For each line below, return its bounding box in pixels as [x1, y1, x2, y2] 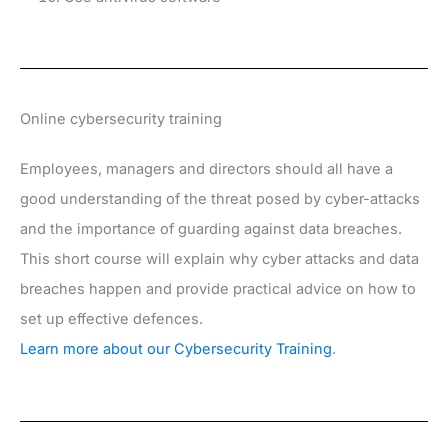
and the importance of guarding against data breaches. [20, 220, 402, 239]
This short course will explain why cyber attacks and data [20, 250, 419, 269]
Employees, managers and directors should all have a [20, 160, 393, 179]
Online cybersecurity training [20, 110, 222, 129]
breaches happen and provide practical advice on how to [20, 280, 416, 299]
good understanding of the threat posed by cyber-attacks [20, 190, 420, 209]
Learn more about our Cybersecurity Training [20, 340, 332, 359]
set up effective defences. [20, 310, 203, 329]
